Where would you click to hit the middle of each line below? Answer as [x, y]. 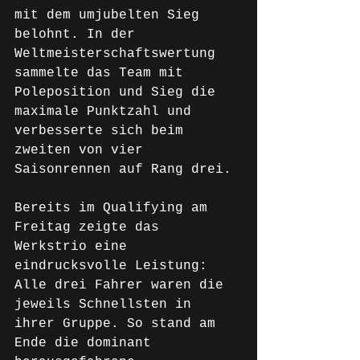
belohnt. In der [79, 35]
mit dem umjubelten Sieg [111, 15]
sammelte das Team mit [103, 73]
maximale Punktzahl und [107, 112]
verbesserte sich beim [103, 131]
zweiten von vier [83, 150]
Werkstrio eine [75, 247]
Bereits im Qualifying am [115, 208]
